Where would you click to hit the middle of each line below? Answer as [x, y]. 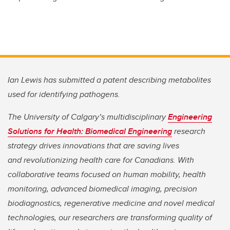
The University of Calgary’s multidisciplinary [88, 117]
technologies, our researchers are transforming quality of [110, 218]
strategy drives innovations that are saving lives [93, 146]
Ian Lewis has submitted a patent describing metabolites [109, 80]
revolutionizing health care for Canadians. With [109, 160]
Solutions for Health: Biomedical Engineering [90, 131]
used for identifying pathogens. [65, 94]
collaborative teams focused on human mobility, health [107, 175]
